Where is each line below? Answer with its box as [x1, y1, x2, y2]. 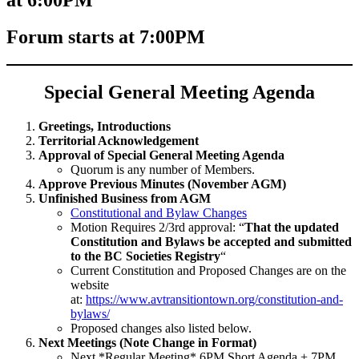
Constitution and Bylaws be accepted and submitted [71, 235, 352, 249]
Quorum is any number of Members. [71, 163, 255, 177]
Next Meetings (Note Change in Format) [38, 336, 256, 350]
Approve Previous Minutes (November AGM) [38, 177, 286, 192]
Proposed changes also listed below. [71, 321, 252, 336]
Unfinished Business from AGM [38, 192, 211, 206]
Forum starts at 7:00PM [6, 26, 205, 48]
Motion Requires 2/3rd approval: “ [71, 220, 244, 235]
